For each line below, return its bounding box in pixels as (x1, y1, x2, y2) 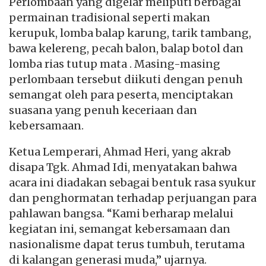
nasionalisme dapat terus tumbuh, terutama (9, 237, 245, 251)
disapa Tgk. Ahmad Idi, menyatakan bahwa (9, 160, 237, 174)
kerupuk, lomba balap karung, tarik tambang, (9, 26, 251, 40)
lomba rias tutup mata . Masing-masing (9, 57, 220, 71)
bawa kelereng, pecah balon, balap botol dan (9, 42, 243, 55)
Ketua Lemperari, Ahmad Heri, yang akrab (9, 145, 231, 159)
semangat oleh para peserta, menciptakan (9, 88, 233, 102)
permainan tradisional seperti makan (9, 11, 210, 24)
